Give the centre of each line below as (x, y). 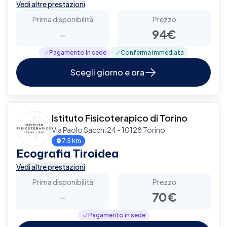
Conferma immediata (152, 52)
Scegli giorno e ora (107, 72)
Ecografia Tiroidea (67, 153)
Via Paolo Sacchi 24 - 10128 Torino (108, 129)
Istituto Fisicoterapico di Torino (120, 118)
